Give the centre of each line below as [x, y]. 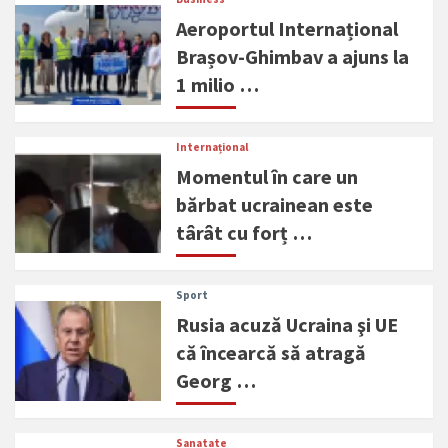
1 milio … [218, 84]
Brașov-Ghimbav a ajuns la [293, 56]
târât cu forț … [244, 232]
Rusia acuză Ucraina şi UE [287, 324]
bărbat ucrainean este [275, 204]
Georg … [216, 380]
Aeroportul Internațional [287, 28]
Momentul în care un [267, 176]
